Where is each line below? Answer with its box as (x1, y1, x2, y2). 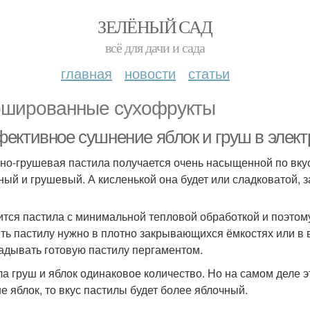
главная (61, 63, 112, 83)
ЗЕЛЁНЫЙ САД (98, 15, 212, 38)
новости (125, 63, 176, 83)
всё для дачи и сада (105, 38, 205, 57)
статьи (188, 63, 230, 83)
